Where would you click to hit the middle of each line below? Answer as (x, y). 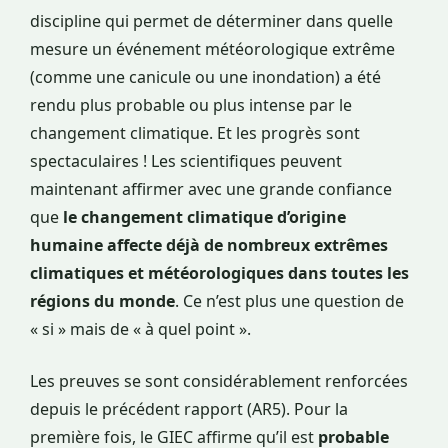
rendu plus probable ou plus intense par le (191, 105)
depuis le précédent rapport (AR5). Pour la (189, 409)
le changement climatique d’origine (204, 217)
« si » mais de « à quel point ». (140, 329)
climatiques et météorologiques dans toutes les (219, 273)
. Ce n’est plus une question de (289, 301)
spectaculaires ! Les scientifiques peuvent (186, 161)
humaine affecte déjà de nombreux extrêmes (209, 245)
